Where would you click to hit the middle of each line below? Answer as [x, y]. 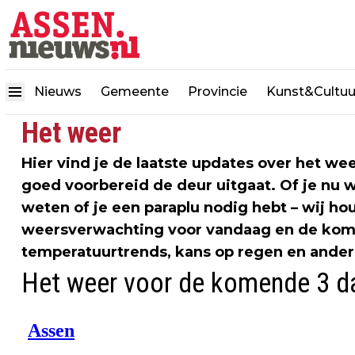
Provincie [218, 92]
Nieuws [58, 92]
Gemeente [135, 92]
